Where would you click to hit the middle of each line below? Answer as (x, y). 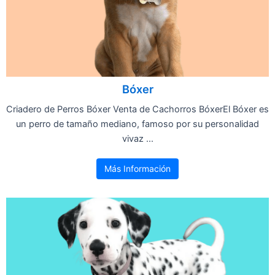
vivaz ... (137, 138)
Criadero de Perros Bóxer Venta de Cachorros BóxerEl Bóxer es (137, 109)
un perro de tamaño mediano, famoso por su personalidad (137, 124)
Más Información (137, 168)
